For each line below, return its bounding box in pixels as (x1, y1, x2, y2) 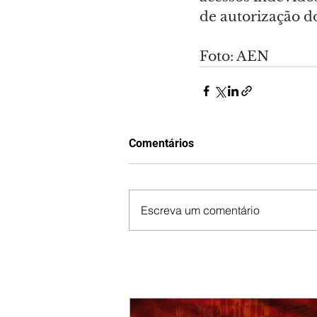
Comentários (129, 137, 194, 151)
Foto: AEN (200, 48, 269, 65)
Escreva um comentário (141, 203, 260, 218)
